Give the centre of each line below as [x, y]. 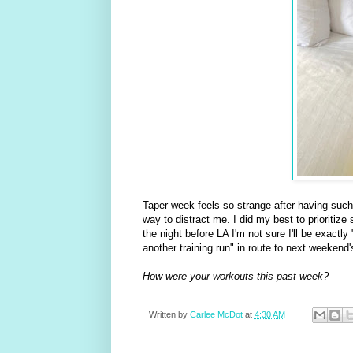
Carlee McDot [216, 314]
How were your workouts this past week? [235, 276]
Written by [169, 314]
